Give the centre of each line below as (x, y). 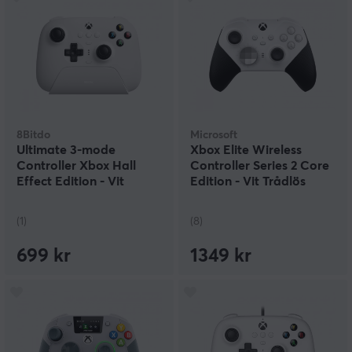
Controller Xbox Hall (76, 166)
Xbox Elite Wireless (246, 150)
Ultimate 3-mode (66, 150)
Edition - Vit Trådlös (248, 182)
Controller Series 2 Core (260, 166)
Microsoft (214, 136)
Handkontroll (229, 198)
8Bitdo (33, 136)
